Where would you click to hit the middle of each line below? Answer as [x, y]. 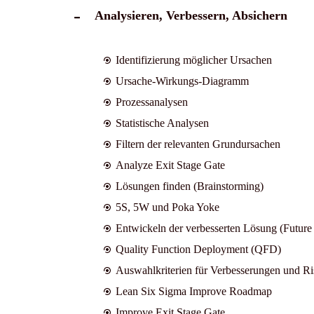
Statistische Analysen [162, 123]
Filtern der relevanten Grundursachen [198, 144]
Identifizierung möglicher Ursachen [193, 60]
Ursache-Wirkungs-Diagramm [182, 81]
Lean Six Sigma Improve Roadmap [195, 291]
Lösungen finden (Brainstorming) [189, 186]
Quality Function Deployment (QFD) [198, 249]
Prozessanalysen [151, 102]
